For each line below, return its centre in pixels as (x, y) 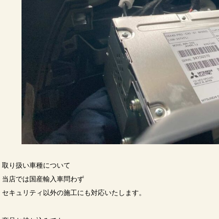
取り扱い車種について (36, 165)
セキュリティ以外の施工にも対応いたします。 (74, 193)
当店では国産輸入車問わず (43, 179)
